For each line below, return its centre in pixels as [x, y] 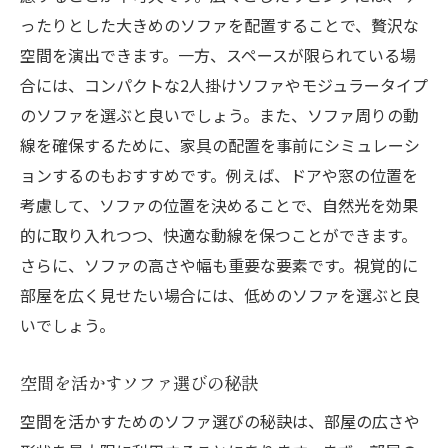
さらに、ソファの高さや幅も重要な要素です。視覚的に [219, 265]
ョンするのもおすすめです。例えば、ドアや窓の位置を [219, 175]
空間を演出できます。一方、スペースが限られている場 [218, 55]
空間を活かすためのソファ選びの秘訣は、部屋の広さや [220, 421]
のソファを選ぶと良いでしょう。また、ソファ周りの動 [219, 115]
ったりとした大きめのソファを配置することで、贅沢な [219, 25]
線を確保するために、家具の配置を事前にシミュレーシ [220, 145]
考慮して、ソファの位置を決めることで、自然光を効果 [219, 205]
